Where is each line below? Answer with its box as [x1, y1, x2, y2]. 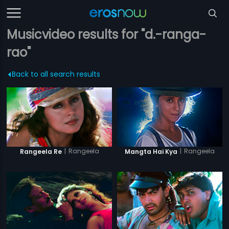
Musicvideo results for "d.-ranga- [7, 26, 207, 43]
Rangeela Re [19, 147, 62, 156]
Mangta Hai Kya [124, 147, 177, 156]
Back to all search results [12, 69, 101, 79]
